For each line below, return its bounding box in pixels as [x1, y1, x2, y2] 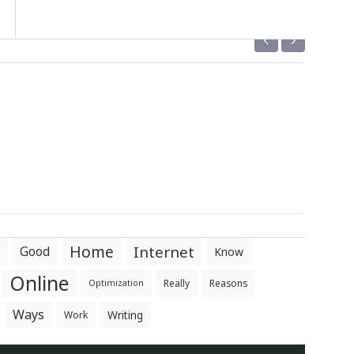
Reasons [209, 277, 247, 290]
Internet [134, 242, 194, 262]
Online [10, 270, 69, 296]
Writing [107, 307, 143, 322]
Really [164, 277, 190, 290]
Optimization [88, 277, 144, 288]
